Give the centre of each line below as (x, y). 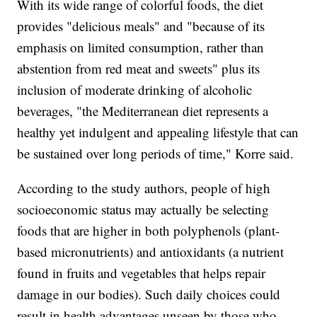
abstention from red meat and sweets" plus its (139, 69)
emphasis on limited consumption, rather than (141, 47)
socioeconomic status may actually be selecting (143, 209)
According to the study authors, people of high (144, 188)
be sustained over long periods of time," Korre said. (156, 154)
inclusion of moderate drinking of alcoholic (135, 90)
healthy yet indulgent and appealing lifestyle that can (158, 132)
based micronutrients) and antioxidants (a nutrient (151, 252)
